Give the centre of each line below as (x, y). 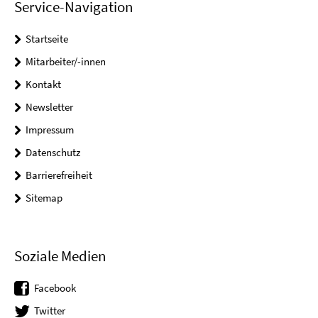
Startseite (47, 38)
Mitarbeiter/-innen (66, 61)
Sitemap (44, 197)
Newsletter (49, 106)
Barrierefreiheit (59, 175)
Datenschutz (53, 152)
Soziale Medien (60, 256)
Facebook (55, 287)
